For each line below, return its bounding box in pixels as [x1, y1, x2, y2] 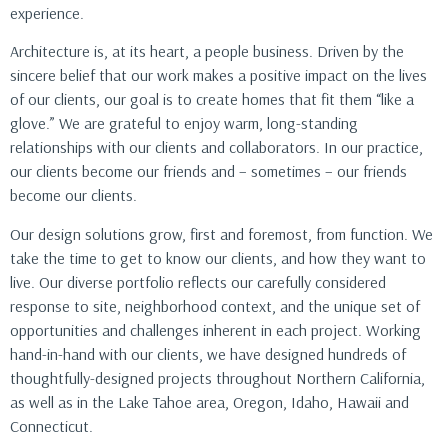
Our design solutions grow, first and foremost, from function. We [10, 223, 433, 244]
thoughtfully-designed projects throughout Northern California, [10, 367, 425, 388]
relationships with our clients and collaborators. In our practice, [10, 137, 423, 158]
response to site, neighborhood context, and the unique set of [10, 295, 420, 316]
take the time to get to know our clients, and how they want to [10, 247, 426, 268]
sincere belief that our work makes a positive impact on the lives [10, 65, 427, 86]
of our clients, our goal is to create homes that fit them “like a [10, 89, 414, 110]
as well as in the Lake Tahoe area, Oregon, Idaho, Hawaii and [10, 391, 409, 412]
